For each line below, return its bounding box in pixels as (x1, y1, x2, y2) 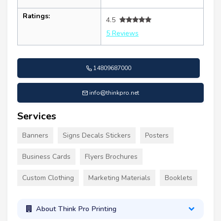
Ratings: (23, 11, 50, 21)
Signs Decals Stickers (63, 130, 131, 140)
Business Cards (22, 151, 71, 161)
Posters (145, 130, 169, 140)
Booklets (165, 173, 192, 183)
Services (17, 109, 56, 123)
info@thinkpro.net (89, 88, 139, 97)
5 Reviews (106, 28, 139, 38)
